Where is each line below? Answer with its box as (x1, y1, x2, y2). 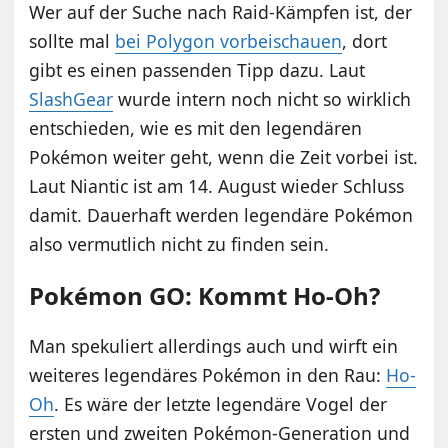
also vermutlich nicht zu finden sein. (29, 232, 330, 257)
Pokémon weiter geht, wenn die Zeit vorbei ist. (29, 145, 419, 170)
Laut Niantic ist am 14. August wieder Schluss (29, 174, 405, 199)
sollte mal (29, 29, 116, 54)
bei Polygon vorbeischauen (115, 29, 343, 54)
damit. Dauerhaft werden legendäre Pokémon (29, 203, 414, 228)
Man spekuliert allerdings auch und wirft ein (29, 334, 399, 359)
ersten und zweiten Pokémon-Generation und (29, 421, 411, 446)
